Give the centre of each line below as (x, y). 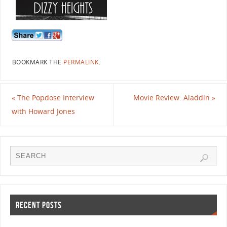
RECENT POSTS (39, 205)
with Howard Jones (43, 111)
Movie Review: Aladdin (173, 98)
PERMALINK (81, 62)
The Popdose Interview (54, 98)
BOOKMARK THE (38, 62)
